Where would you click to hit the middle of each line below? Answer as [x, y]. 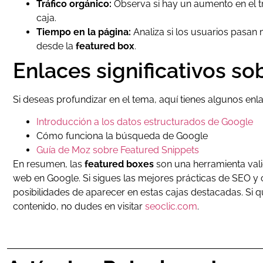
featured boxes [119, 164]
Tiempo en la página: [84, 32]
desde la [56, 46]
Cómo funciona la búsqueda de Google [122, 136]
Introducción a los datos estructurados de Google [145, 122]
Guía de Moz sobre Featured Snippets [118, 150]
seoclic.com [171, 206]
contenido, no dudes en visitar [79, 206]
